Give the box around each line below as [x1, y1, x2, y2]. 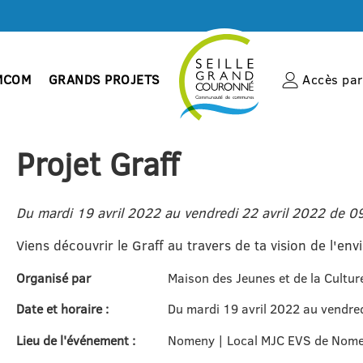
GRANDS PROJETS [48, 70, 160, 88]
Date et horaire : [15, 300, 109, 318]
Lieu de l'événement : [15, 331, 135, 349]
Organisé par [15, 268, 91, 287]
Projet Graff [15, 141, 179, 186]
